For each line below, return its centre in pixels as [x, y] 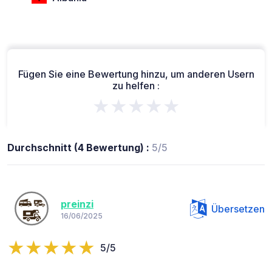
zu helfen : [136, 85]
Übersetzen [238, 209]
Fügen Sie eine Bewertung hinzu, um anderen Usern [136, 74]
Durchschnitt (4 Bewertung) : [80, 147]
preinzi [77, 204]
